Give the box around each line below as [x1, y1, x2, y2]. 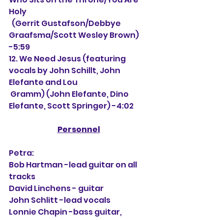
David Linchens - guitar [9, 183, 105, 194]
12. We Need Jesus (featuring [9, 53, 127, 64]
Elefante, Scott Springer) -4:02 [9, 100, 134, 111]
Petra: [9, 147, 34, 159]
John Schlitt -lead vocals [9, 194, 110, 206]
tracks [9, 171, 35, 182]
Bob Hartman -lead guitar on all [9, 159, 138, 170]
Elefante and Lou [9, 77, 78, 88]
